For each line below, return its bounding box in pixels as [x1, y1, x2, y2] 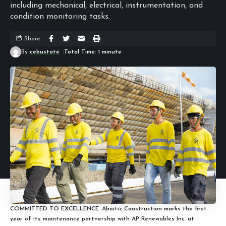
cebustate [30, 49, 60, 55]
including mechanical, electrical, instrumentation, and [10, 2, 203, 10]
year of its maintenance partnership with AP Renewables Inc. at [10, 215, 194, 222]
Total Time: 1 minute [64, 49, 122, 55]
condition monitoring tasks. [10, 13, 110, 21]
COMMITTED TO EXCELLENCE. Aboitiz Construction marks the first [10, 205, 207, 212]
